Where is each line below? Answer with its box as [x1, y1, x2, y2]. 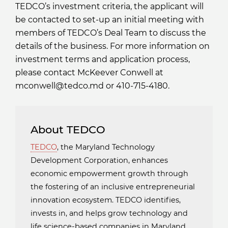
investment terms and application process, [15, 54, 190, 65]
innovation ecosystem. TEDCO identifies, [31, 195, 181, 205]
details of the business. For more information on [15, 41, 210, 51]
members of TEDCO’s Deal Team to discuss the [15, 28, 206, 38]
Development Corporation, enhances [31, 156, 168, 165]
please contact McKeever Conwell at [15, 68, 163, 78]
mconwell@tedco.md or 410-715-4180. [15, 81, 169, 91]
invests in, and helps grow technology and [31, 209, 188, 218]
